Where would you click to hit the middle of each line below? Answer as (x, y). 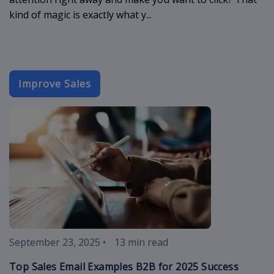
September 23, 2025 (55, 242)
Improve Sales (55, 83)
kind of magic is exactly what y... (80, 14)
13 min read (141, 242)
